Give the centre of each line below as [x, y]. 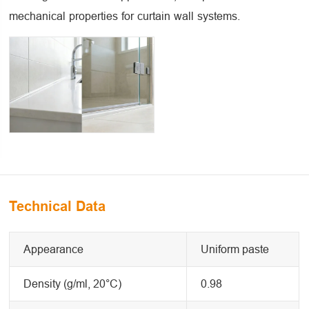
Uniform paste [235, 249]
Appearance [54, 249]
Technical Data [58, 206]
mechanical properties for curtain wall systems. [125, 16]
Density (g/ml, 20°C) [73, 283]
